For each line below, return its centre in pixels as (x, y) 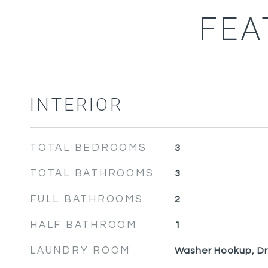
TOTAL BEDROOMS (89, 148)
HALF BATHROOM (83, 225)
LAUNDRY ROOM (80, 251)
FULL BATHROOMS (87, 199)
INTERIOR (77, 105)
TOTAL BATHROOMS (92, 173)
